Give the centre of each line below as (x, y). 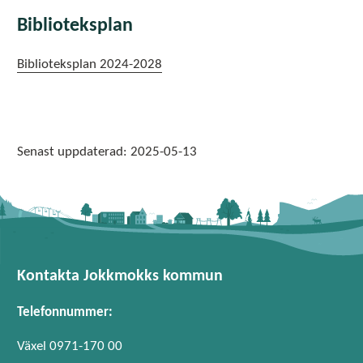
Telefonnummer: (65, 313)
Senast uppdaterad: (72, 152)
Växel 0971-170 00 (70, 346)
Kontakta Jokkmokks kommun (120, 277)
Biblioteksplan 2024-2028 (90, 64)
